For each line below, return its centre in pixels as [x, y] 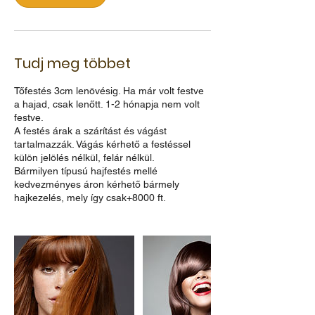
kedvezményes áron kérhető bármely [97, 184]
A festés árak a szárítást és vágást [90, 130]
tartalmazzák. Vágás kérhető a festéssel [102, 144]
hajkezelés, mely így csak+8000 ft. [90, 197]
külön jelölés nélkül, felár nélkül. [84, 157]
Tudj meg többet [72, 63]
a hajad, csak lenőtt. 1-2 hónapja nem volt [107, 104]
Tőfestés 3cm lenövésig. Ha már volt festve [109, 90]
